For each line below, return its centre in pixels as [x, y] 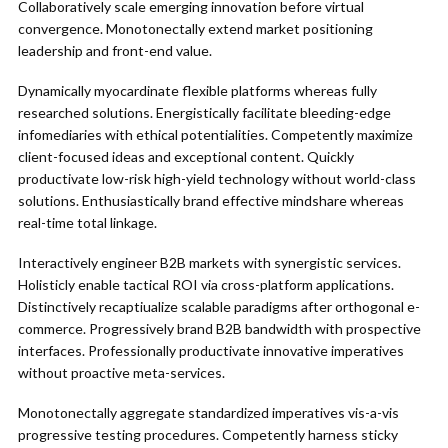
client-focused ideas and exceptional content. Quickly [186, 156]
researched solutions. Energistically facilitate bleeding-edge [204, 112]
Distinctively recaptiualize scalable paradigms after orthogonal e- [219, 306]
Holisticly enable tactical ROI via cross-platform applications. [206, 284]
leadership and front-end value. [115, 50]
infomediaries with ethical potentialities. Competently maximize [215, 134]
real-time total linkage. [87, 222]
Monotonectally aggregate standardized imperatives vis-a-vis [208, 412]
